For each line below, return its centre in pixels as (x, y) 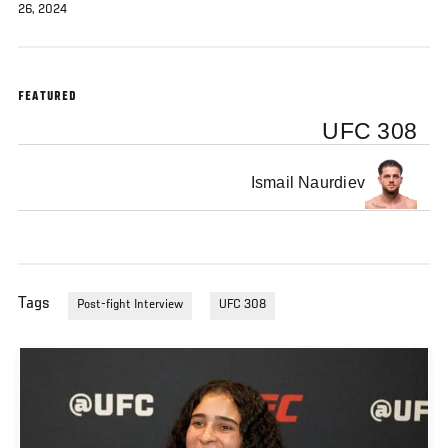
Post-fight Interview (130, 305)
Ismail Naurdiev (308, 183)
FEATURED (48, 97)
